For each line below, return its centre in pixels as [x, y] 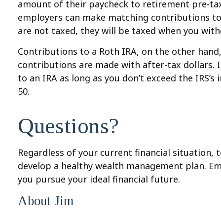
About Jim [46, 201]
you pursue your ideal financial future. [100, 179]
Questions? [71, 126]
